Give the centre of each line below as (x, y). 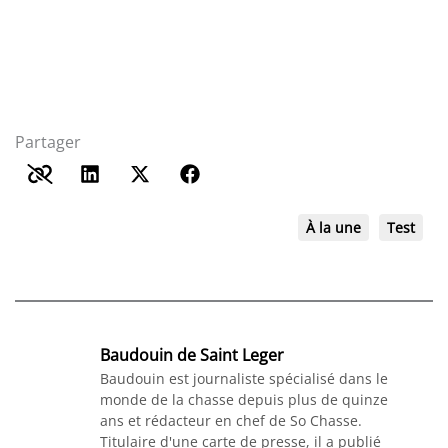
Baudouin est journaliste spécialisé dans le (244, 379)
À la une (333, 228)
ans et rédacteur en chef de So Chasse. (231, 421)
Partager (48, 142)
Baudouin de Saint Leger (192, 355)
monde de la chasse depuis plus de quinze (244, 400)
